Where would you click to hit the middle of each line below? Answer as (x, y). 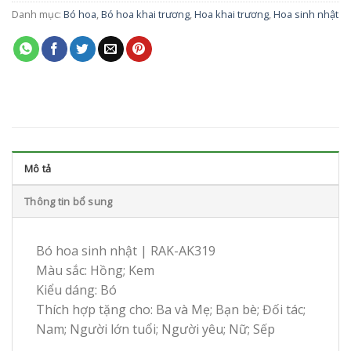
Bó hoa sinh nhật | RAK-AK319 (126, 251)
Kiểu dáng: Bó (76, 290)
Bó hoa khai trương (145, 14)
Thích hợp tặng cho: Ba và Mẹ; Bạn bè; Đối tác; (171, 310)
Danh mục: (38, 14)
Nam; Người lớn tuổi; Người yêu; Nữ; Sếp (156, 329)
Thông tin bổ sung (69, 202)
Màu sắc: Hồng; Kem (95, 271)
